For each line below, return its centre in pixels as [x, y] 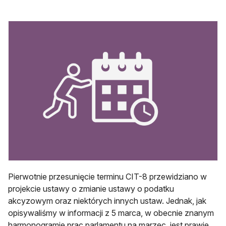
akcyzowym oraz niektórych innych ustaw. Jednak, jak [107, 201]
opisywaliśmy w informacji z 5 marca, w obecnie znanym [111, 213]
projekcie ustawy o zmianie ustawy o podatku [91, 189]
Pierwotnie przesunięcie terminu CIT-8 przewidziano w [107, 177]
